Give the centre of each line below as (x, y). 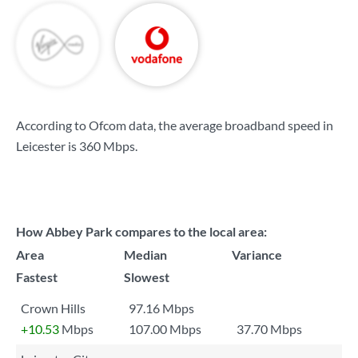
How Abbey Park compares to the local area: (141, 231)
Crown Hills (53, 308)
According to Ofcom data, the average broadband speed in (175, 125)
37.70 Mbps (269, 329)
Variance (257, 255)
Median (145, 255)
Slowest (147, 277)
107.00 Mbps (165, 329)
